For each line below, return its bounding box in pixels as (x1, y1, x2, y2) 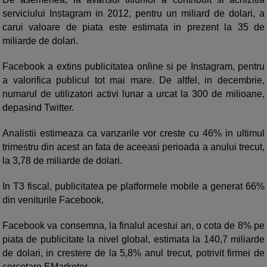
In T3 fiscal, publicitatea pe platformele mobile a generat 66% (2, 181, 265, 192)
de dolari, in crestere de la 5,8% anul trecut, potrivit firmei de (2, 248, 265, 259)
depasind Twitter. (2, 103, 76, 113)
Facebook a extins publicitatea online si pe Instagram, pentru (2, 61, 265, 72)
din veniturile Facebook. (2, 195, 106, 206)
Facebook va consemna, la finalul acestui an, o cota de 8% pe (2, 221, 265, 231)
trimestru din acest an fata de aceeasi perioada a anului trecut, (2, 142, 265, 153)
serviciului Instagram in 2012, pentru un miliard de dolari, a (2, 8, 265, 19)
